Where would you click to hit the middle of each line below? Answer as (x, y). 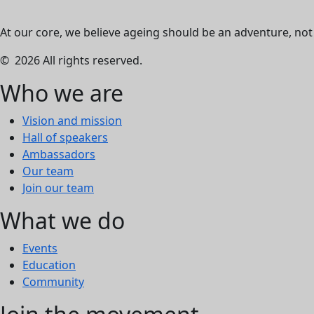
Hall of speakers (65, 138)
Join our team (58, 188)
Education (49, 265)
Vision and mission (72, 121)
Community (53, 282)
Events (40, 248)
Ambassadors (59, 155)
